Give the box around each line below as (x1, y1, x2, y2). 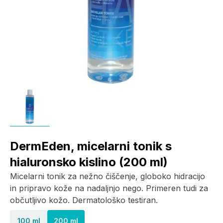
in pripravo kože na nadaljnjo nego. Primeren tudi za (10, 183, 208, 193)
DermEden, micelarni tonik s (10, 139, 172, 153)
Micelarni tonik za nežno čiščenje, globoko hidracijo (10, 171, 205, 181)
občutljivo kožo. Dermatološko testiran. (10, 195, 158, 205)
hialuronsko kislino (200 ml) (10, 155, 168, 169)
